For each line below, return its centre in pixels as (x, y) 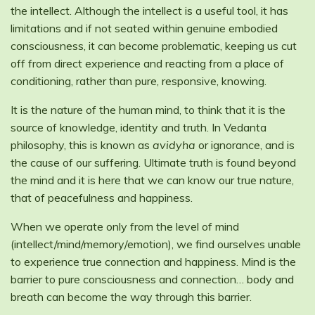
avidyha (174, 145)
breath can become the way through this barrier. (131, 297)
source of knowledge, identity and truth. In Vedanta (139, 128)
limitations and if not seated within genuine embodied (144, 28)
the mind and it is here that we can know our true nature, (152, 180)
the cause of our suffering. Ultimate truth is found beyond (153, 163)
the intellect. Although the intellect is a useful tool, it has (149, 11)
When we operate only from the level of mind (125, 227)
